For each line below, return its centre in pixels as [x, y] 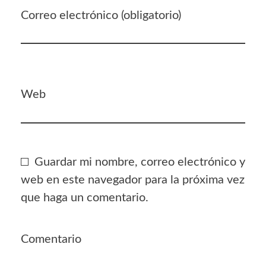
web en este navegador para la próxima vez [133, 180]
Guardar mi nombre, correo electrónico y [140, 162]
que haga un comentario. [85, 197]
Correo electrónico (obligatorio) [101, 15]
